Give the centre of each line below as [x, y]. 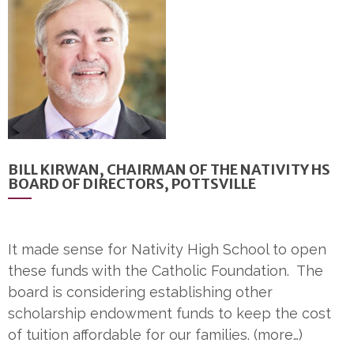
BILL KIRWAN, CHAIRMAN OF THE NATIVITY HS [169, 170]
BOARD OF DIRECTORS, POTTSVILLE [132, 184]
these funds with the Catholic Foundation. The [166, 271]
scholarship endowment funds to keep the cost [169, 314]
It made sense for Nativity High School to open [167, 250]
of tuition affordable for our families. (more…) [155, 335]
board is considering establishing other [140, 292]
